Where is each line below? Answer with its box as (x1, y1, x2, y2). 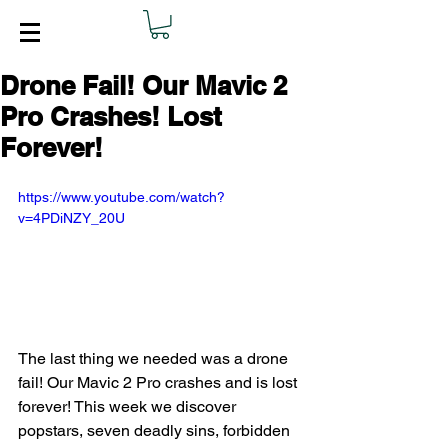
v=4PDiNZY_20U (18, 210, 125, 226)
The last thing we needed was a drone (18, 348, 292, 368)
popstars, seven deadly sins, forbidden (18, 420, 294, 440)
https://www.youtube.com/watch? (18, 189, 225, 205)
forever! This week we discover (18, 396, 240, 416)
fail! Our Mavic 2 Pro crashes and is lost (18, 372, 301, 392)
